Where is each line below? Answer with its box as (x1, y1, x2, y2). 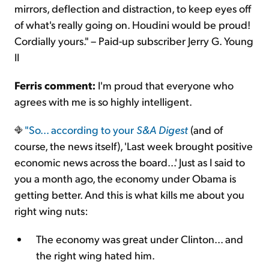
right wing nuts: (14, 204, 88, 218)
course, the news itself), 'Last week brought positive (14, 139, 253, 153)
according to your (51, 122, 136, 137)
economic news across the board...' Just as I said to (14, 155, 245, 169)
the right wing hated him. (36, 248, 155, 262)
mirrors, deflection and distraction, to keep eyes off (14, 1, 251, 16)
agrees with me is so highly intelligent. (14, 94, 192, 109)
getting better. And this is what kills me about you (14, 187, 244, 202)
